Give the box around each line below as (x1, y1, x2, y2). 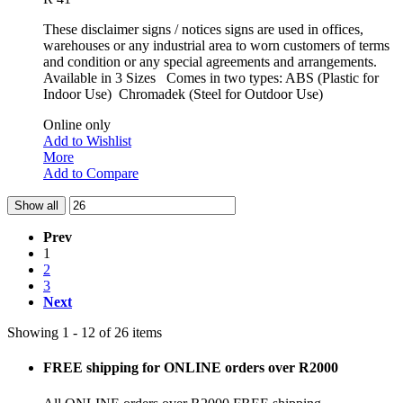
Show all (14, 199, 58, 212)
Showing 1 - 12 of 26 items (7, 325, 162, 340)
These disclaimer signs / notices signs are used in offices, (43, 22, 363, 37)
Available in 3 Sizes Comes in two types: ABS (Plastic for (43, 70, 379, 85)
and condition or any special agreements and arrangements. (43, 54, 377, 69)
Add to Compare (43, 166, 139, 181)
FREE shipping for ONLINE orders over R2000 (43, 360, 338, 376)
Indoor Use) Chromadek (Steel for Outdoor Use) (43, 86, 330, 102)
